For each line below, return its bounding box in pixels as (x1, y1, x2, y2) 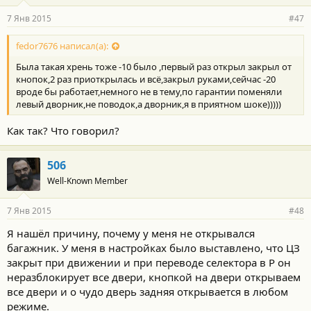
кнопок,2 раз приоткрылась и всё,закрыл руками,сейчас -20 (16, 73, 276, 86)
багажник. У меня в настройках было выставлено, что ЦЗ (7, 240, 300, 255)
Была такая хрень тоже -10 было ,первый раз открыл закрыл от (16, 60, 292, 74)
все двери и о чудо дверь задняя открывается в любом (7, 284, 288, 299)
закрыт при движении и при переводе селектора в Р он (7, 255, 291, 269)
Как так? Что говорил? (7, 123, 119, 137)
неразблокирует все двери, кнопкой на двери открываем (7, 269, 301, 284)
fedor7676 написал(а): (16, 40, 108, 53)
